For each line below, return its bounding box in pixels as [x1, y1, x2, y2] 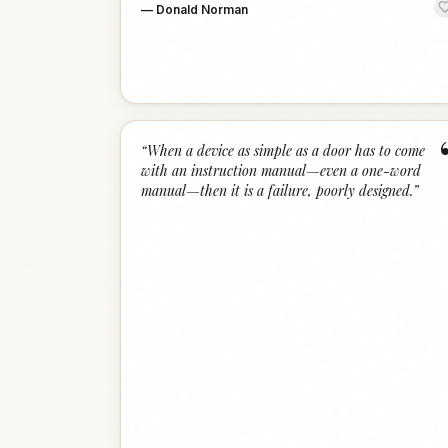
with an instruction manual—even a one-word [141, 161, 421, 180]
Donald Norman [156, 2, 248, 17]
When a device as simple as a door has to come [147, 141, 425, 160]
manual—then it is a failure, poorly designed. [141, 181, 413, 200]
